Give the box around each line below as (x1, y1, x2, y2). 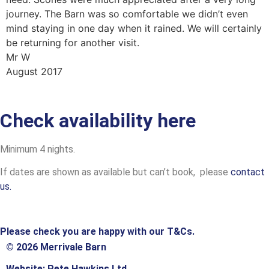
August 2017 (6, 65, 62, 77)
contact (231, 166, 265, 178)
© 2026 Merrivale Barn (6, 241, 106, 253)
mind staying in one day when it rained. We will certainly (6, 22, 262, 34)
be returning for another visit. (6, 36, 139, 49)
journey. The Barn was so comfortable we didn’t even (6, 7, 248, 20)
